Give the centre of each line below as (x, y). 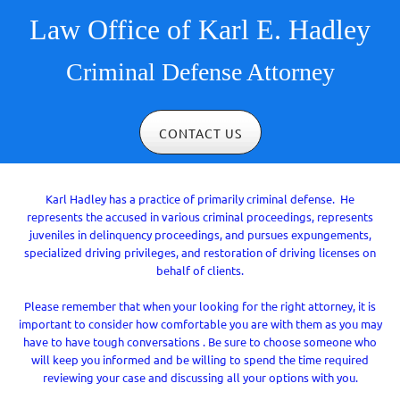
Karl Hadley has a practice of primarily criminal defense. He (200, 199)
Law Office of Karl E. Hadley (200, 29)
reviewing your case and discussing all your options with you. (200, 378)
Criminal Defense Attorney (200, 72)
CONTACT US (200, 133)
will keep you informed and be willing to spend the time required (200, 360)
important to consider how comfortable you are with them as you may (200, 324)
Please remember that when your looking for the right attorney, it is (200, 306)
